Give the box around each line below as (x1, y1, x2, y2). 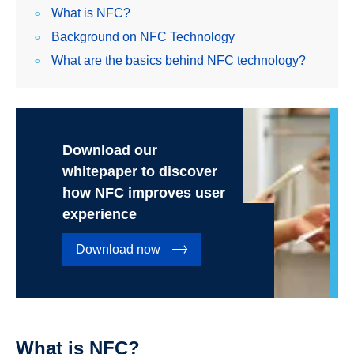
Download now (76, 243, 161, 257)
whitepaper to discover (62, 164, 218, 180)
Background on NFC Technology (51, 30, 235, 44)
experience (62, 206, 137, 223)
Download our (62, 142, 158, 159)
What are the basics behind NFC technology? (51, 54, 306, 68)
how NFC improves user (62, 185, 226, 201)
